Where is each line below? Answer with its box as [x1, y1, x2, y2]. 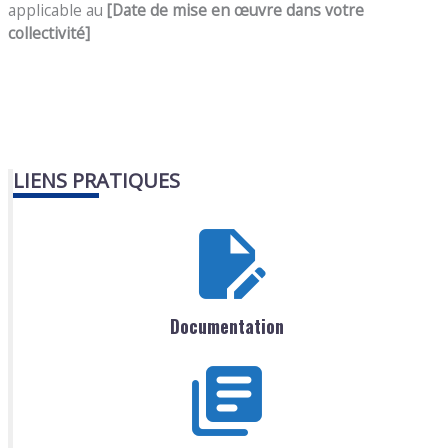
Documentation [169, 312, 284, 339]
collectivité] [8, 22, 91, 45]
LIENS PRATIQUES [13, 167, 181, 195]
